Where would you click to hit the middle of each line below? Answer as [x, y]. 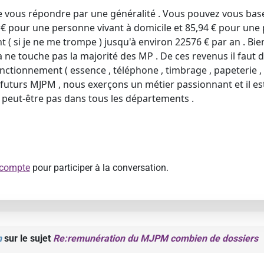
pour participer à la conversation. [99, 168]
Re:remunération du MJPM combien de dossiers [155, 238]
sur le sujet [27, 238]
